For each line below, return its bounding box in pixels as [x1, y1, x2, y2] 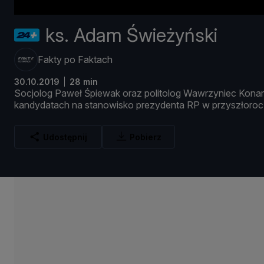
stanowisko [85, 99, 136, 111]
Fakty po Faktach [38, 54, 113, 66]
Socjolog [14, 87, 55, 100]
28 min [70, 77, 98, 87]
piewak [90, 87, 123, 100]
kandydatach [14, 99, 72, 111]
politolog [144, 87, 183, 100]
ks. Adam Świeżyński [45, 24, 217, 47]
